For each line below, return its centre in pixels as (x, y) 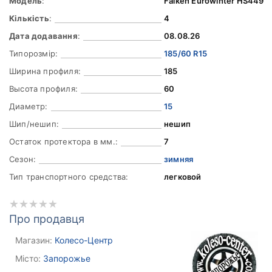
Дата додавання (43, 36)
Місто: (28, 258)
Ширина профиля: (45, 71)
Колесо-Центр (84, 240)
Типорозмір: (34, 53)
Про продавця (47, 219)
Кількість (29, 18)
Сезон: (23, 159)
